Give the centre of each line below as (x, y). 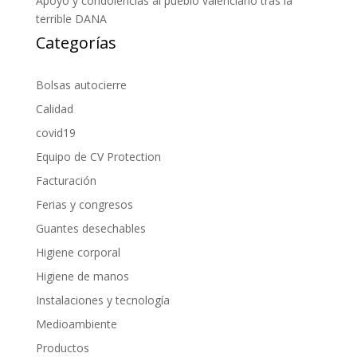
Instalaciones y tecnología (102, 300)
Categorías (76, 42)
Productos (62, 347)
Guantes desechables (90, 228)
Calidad (54, 108)
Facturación (66, 180)
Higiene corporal (78, 252)
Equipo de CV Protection (98, 156)
